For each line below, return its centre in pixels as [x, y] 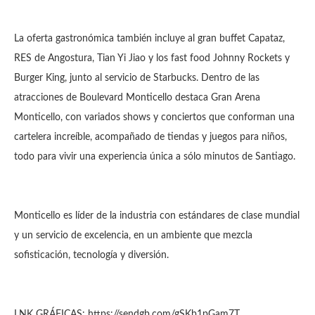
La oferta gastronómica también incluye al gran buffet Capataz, [149, 39]
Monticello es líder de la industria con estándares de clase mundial [157, 216]
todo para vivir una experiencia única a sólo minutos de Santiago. [156, 157]
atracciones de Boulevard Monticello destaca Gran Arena [137, 98]
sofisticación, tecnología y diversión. [91, 255]
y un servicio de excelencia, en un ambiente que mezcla [133, 236]
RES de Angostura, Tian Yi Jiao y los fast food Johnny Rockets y [152, 58]
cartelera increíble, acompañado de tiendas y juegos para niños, [150, 137]
